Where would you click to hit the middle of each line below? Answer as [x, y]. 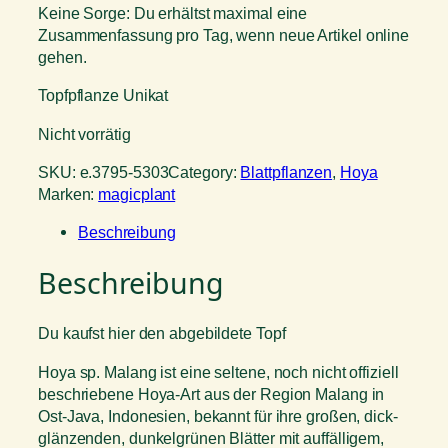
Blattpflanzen [286, 171]
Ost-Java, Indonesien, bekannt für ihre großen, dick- [218, 415]
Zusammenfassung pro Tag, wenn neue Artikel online [224, 35]
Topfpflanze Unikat [103, 95]
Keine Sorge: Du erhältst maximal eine [173, 13]
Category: [204, 171]
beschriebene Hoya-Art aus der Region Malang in [211, 393]
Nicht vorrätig [84, 133]
